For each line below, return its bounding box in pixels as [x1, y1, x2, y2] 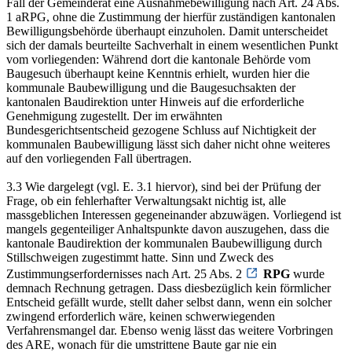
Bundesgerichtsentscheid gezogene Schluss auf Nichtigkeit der [6, 123, 316, 137]
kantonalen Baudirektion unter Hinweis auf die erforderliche [6, 94, 304, 108]
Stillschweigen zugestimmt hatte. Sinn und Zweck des [6, 250, 273, 264]
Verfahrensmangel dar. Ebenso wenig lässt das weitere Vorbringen [6, 323, 333, 337]
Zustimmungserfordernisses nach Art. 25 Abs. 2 [6, 266, 245, 280]
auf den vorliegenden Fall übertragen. [6, 151, 192, 165]
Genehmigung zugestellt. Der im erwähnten [6, 108, 222, 123]
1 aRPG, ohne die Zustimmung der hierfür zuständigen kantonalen [6, 9, 335, 24]
